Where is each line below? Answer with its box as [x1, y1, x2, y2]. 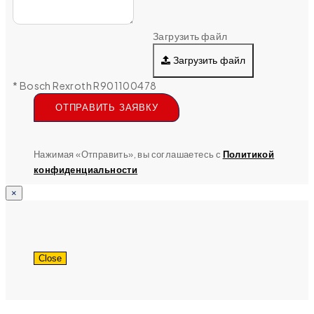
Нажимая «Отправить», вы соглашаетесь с [34, 148, 223, 160]
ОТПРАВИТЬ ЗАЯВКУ [55, 102, 158, 113]
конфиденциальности [34, 163, 138, 175]
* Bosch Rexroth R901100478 [13, 78, 157, 92]
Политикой [222, 148, 275, 160]
